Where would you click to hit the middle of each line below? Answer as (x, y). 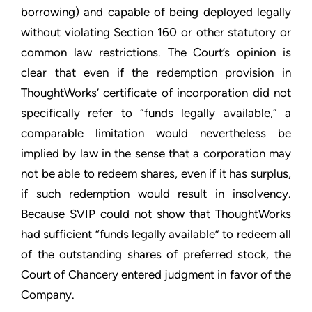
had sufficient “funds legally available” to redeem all (156, 234)
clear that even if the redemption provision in (156, 72)
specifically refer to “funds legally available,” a (156, 113)
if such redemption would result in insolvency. (156, 194)
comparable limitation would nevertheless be (156, 133)
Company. (48, 295)
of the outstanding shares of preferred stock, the (156, 254)
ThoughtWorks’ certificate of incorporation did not (156, 93)
